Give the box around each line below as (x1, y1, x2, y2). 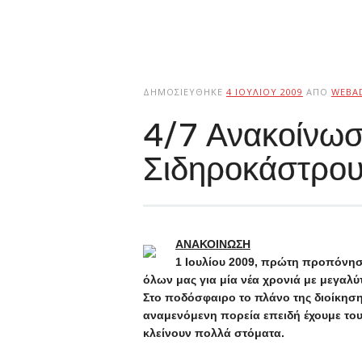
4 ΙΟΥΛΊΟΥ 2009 (225, 86, 303, 98)
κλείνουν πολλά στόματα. (142, 326, 284, 339)
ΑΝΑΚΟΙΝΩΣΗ (175, 238, 250, 250)
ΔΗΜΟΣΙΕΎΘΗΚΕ (142, 86, 226, 98)
